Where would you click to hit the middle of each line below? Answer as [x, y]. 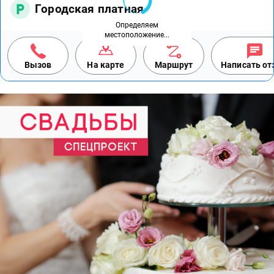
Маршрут [174, 65]
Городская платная [90, 9]
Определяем [137, 25]
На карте [106, 65]
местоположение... [137, 35]
